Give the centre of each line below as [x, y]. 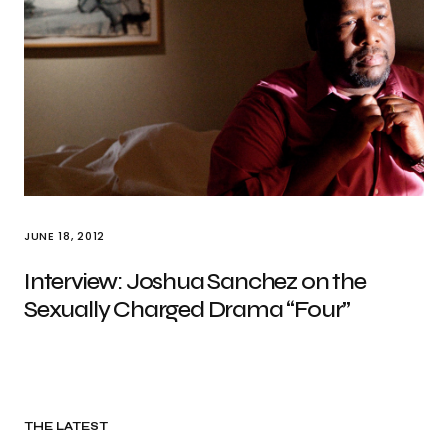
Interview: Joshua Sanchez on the [195, 281]
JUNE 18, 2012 [64, 236]
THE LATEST [66, 426]
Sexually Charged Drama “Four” [187, 309]
